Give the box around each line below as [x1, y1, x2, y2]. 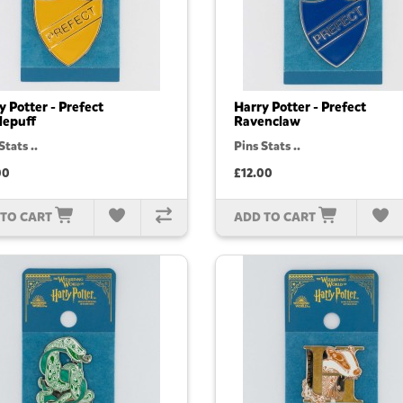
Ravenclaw [234, 112, 300, 131]
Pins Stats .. [234, 138, 300, 156]
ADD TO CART [233, 209, 316, 227]
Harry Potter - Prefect [234, 98, 366, 117]
